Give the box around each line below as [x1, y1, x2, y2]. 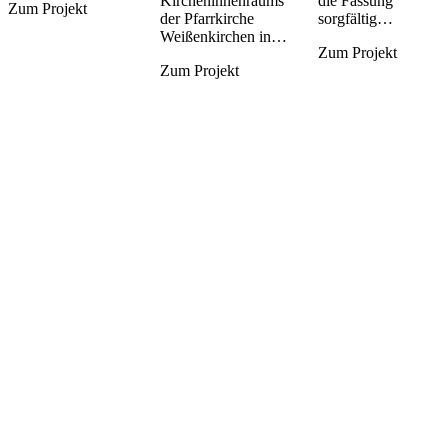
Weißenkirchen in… [160, 27, 288, 45]
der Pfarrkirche [160, 9, 255, 27]
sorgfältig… [317, 9, 393, 27]
